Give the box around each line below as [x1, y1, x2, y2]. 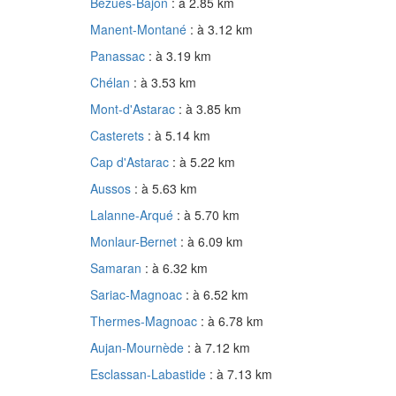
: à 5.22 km [172, 153, 235, 171]
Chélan [90, 73, 133, 92]
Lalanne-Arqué [90, 206, 177, 225]
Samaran [90, 259, 145, 278]
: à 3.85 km [179, 100, 241, 118]
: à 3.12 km [190, 20, 253, 39]
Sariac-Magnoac [90, 286, 186, 304]
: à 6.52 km [186, 286, 248, 304]
